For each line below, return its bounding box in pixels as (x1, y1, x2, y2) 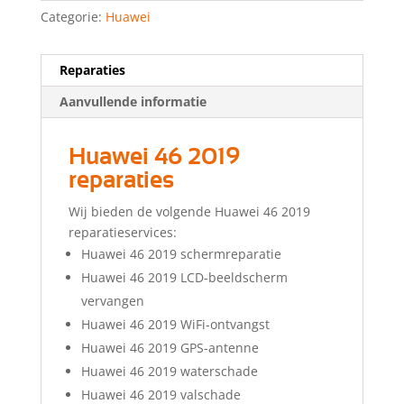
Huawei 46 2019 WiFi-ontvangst (80, 316, 270, 334)
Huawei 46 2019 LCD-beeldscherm (80, 269, 288, 287)
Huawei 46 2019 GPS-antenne (80, 339, 259, 357)
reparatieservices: (68, 224, 177, 242)
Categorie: (40, 8, 106, 26)
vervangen (80, 292, 144, 310)
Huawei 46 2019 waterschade (80, 363, 258, 381)
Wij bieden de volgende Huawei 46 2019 (68, 203, 310, 221)
